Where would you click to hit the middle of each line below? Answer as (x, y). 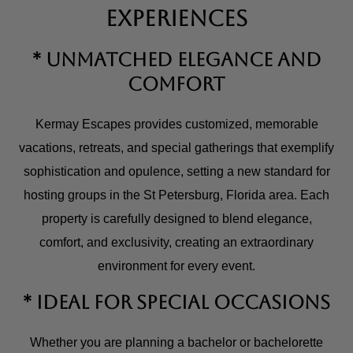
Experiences (176, 19)
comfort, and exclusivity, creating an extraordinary (176, 243)
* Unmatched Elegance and (176, 60)
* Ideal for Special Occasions (176, 303)
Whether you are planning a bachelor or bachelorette (176, 343)
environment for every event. (176, 266)
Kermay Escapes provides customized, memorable (176, 124)
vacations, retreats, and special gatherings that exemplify (176, 148)
